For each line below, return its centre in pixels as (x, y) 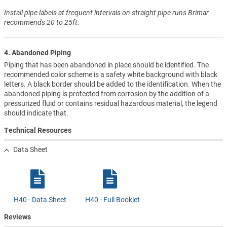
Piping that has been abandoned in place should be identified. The (106, 65)
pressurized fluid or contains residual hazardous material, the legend (111, 103)
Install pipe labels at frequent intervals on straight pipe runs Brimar (106, 13)
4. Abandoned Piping (37, 52)
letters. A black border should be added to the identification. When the (112, 84)
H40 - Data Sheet (40, 200)
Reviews (17, 217)
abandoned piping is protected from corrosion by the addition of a (107, 93)
